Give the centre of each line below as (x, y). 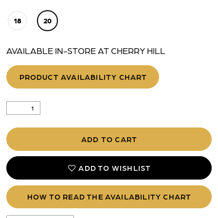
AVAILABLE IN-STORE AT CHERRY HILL (86, 50)
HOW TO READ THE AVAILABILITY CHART (109, 197)
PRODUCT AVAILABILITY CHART (83, 77)
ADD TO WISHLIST (115, 168)
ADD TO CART (109, 139)
